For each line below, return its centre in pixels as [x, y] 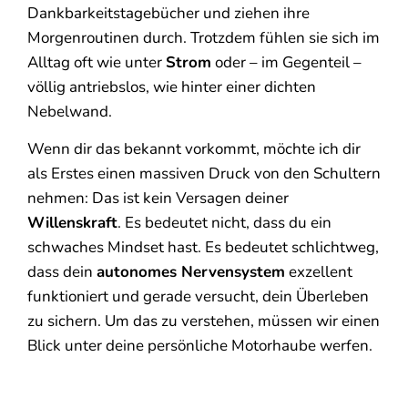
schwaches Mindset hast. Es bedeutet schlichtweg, [203, 248]
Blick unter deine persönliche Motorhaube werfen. [200, 346]
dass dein [62, 272]
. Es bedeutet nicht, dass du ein [224, 223]
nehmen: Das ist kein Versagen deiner [158, 199]
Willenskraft [72, 223]
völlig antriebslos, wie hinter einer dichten [172, 87]
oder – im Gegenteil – [286, 62]
